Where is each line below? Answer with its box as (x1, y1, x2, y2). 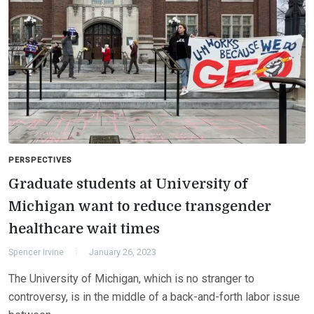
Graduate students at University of (8, 175, 247, 192)
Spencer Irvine (8, 246, 64, 257)
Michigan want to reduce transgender (8, 198, 271, 214)
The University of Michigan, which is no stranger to (8, 271, 254, 285)
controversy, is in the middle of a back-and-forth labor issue (8, 289, 300, 303)
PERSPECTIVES (8, 155, 72, 165)
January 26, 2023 (89, 246, 156, 257)
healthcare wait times (8, 220, 160, 237)
